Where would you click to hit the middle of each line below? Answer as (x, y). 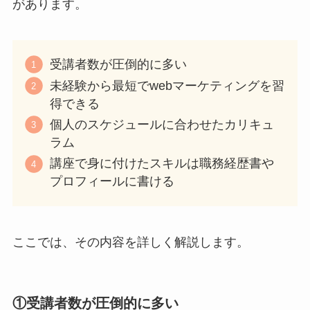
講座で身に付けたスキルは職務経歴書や (162, 164)
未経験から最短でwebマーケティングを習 (167, 85)
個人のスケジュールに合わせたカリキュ (162, 125)
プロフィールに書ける (112, 182)
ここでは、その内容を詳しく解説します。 (130, 242)
